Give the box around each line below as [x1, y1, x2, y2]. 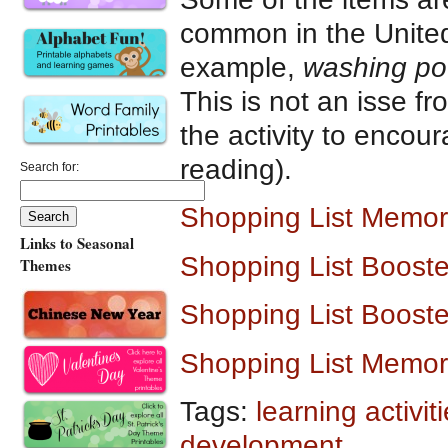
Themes [20, 254, 71, 277]
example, [180, 51, 303, 83]
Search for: [20, 160, 79, 175]
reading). [180, 153, 292, 185]
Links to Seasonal [20, 232, 134, 255]
